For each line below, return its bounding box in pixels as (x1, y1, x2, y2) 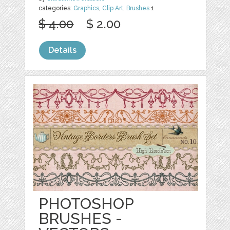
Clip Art (102, 5, 124, 12)
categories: (39, 5, 74, 12)
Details (48, 45, 77, 55)
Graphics (73, 5, 100, 12)
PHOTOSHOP (39, 195, 134, 213)
